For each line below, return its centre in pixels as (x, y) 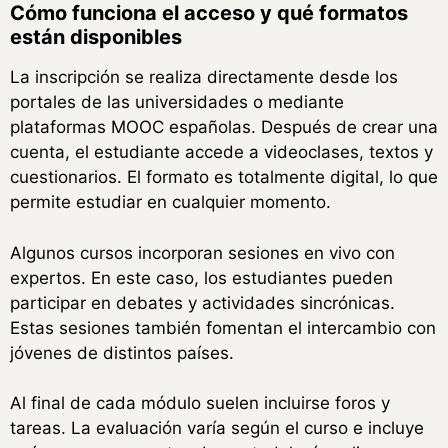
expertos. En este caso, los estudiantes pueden (201, 277)
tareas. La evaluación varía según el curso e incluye (217, 428)
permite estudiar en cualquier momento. (170, 202)
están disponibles (96, 37)
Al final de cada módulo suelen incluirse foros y (200, 403)
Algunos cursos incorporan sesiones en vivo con (202, 252)
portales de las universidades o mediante (177, 102)
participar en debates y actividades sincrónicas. (202, 302)
